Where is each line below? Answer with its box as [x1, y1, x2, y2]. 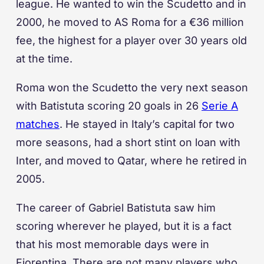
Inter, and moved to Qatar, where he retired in [16, 154, 247, 167]
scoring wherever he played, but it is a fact [16, 220, 232, 233]
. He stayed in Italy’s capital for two [60, 118, 235, 131]
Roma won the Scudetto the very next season [16, 81, 248, 94]
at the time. [16, 52, 72, 65]
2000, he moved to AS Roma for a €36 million [16, 16, 244, 29]
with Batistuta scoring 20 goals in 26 [16, 100, 202, 113]
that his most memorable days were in [16, 238, 209, 251]
